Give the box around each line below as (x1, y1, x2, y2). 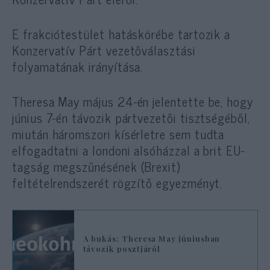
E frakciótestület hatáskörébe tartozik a (12, 23, 231, 44)
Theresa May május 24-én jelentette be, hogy (12, 91, 253, 112)
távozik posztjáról (83, 243, 161, 254)
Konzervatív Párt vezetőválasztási (12, 39, 196, 60)
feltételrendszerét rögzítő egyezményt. (12, 172, 223, 193)
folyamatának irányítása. (12, 55, 143, 77)
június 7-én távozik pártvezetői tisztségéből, (12, 107, 250, 128)
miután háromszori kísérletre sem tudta (12, 124, 225, 145)
